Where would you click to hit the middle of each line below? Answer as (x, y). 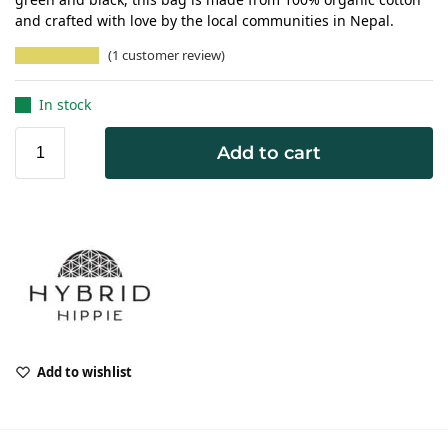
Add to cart (269, 153)
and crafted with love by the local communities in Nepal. (204, 20)
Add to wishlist (84, 372)
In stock (65, 105)
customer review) (172, 54)
